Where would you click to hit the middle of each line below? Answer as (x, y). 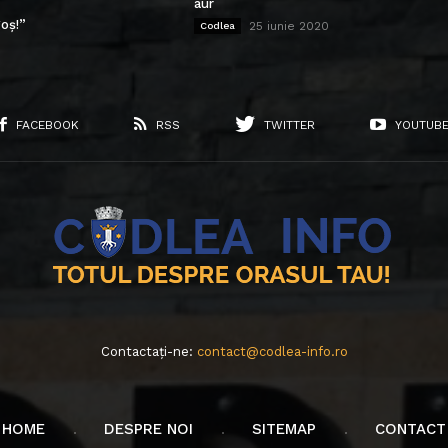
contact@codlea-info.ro (272, 351)
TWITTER (289, 124)
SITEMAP (284, 428)
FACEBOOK (47, 124)
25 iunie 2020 (289, 25)
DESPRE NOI (148, 428)
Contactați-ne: (148, 351)
